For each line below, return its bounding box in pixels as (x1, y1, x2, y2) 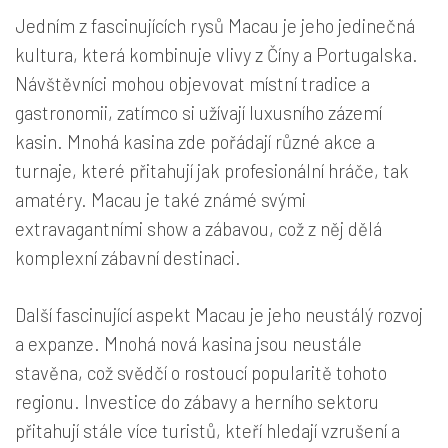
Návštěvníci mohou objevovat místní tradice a (15, 71, 370, 95)
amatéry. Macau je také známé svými (15, 187, 306, 211)
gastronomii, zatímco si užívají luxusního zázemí (15, 100, 382, 124)
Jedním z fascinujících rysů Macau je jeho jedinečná (15, 13, 415, 37)
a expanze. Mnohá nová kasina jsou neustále (15, 331, 362, 355)
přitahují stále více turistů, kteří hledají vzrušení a (15, 418, 400, 442)
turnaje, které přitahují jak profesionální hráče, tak (15, 158, 409, 182)
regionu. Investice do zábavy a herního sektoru (15, 389, 379, 413)
